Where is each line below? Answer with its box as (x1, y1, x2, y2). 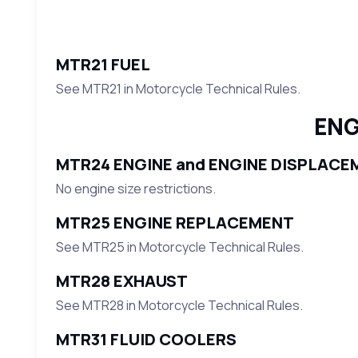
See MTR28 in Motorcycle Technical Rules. (55, 296, 303, 315)
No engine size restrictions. (55, 180, 216, 198)
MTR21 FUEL (55, 54, 150, 76)
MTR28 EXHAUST (55, 270, 188, 292)
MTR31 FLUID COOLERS (55, 328, 237, 351)
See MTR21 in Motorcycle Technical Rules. (55, 80, 300, 98)
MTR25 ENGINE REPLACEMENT (55, 212, 294, 234)
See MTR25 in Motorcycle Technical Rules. (55, 238, 304, 257)
